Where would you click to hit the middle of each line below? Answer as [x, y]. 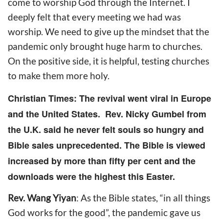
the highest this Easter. [127, 176]
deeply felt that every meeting [70, 17]
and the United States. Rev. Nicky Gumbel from [107, 114]
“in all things [184, 198]
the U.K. [26, 129]
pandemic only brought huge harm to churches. [105, 46]
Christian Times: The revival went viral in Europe [109, 98]
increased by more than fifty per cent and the [102, 161]
